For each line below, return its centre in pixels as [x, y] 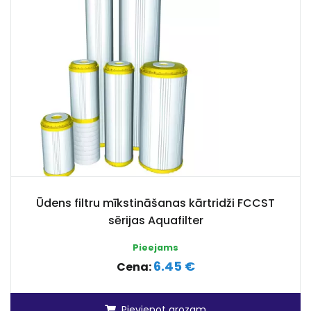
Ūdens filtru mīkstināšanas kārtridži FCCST [155, 203]
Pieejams [155, 247]
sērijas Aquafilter [155, 220]
